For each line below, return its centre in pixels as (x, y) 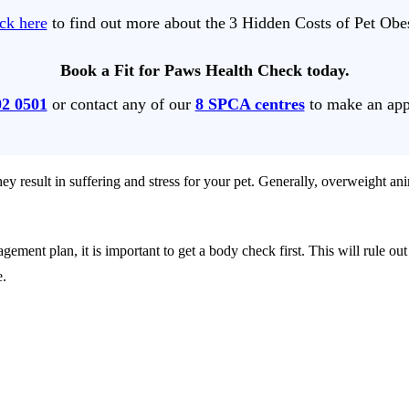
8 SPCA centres (250, 104)
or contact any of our (121, 104)
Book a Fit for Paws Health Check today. (204, 70)
